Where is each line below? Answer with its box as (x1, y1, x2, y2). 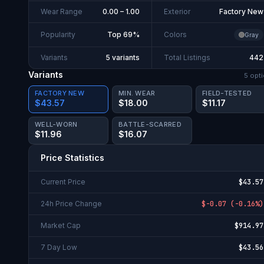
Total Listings (164, 52, 210, 62)
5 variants (105, 52, 140, 62)
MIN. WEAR (118, 88, 156, 97)
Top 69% (107, 29, 140, 39)
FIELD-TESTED (202, 88, 253, 97)
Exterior (164, 6, 190, 16)
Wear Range (41, 6, 82, 16)
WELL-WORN (35, 120, 78, 128)
